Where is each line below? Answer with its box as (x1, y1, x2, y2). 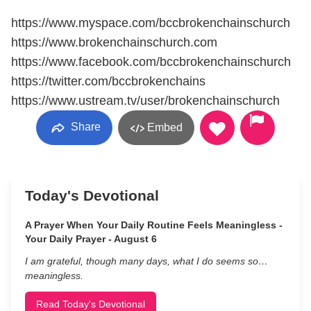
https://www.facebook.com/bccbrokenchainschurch (11, 55, 291, 69)
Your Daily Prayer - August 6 (25, 233, 157, 244)
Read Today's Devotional (36, 299, 145, 310)
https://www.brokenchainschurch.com (11, 35, 217, 49)
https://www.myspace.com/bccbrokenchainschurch (11, 16, 290, 30)
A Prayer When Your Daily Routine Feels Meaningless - (25, 219, 283, 230)
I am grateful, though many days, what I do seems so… (25, 255, 268, 267)
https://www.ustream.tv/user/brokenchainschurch (11, 94, 280, 108)
